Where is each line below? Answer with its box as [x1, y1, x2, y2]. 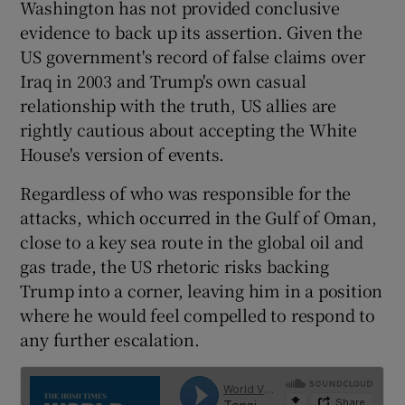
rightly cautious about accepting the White [20, 117, 358, 141]
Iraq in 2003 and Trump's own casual [20, 68, 306, 92]
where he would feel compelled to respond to [20, 302, 375, 326]
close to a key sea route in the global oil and [20, 229, 364, 253]
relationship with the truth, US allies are [20, 92, 337, 117]
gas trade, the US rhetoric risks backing [20, 253, 329, 278]
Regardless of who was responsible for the [20, 180, 352, 204]
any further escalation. [20, 326, 200, 351]
